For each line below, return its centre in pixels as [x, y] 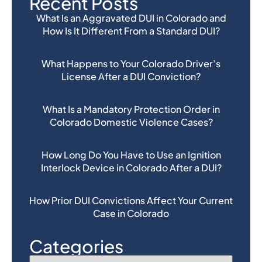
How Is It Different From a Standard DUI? [131, 31]
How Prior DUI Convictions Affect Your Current [131, 201]
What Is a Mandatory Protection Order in [131, 109]
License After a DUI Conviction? [131, 77]
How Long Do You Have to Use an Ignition [131, 155]
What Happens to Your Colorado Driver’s [131, 64]
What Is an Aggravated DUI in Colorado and [131, 18]
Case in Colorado [131, 213]
